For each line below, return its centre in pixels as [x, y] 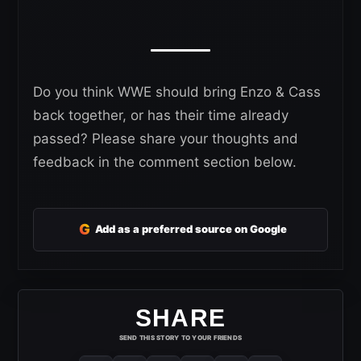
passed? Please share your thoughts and [166, 138]
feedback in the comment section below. [165, 162]
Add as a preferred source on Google [191, 229]
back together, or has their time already [161, 115]
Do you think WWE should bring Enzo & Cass [177, 91]
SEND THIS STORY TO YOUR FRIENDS [180, 337]
